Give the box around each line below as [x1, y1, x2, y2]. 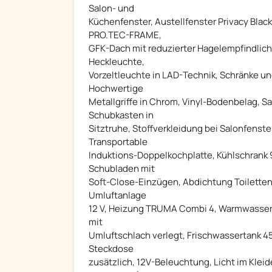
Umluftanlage [89, 189, 146, 202]
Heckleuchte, [89, 55, 144, 69]
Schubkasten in [89, 109, 154, 122]
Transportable [89, 135, 148, 149]
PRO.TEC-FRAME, [89, 29, 161, 42]
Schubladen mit [89, 162, 155, 175]
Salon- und [89, 2, 134, 15]
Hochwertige [89, 82, 143, 95]
